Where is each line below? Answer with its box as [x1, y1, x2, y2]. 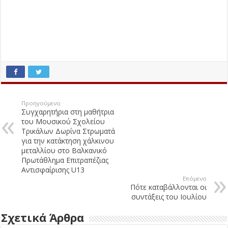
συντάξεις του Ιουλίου [131, 192, 207, 202]
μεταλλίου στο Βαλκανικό [21, 146, 107, 156]
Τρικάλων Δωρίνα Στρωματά [21, 126, 116, 136]
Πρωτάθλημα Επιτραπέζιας [21, 155, 109, 165]
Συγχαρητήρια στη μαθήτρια [21, 107, 115, 117]
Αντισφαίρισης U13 [21, 165, 85, 175]
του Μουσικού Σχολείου [21, 117, 105, 127]
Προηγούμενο [21, 99, 61, 107]
